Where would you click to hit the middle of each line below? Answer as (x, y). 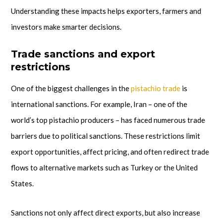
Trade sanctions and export (83, 54)
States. (22, 184)
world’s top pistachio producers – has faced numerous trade (108, 120)
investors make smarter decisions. (66, 27)
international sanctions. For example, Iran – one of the (99, 104)
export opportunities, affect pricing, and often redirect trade (110, 152)
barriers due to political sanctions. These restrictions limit (106, 136)
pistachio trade (156, 88)
